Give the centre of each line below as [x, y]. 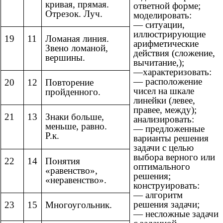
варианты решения [171, 138]
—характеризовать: [172, 72]
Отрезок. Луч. [74, 14]
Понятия [63, 161]
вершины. [65, 58]
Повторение [69, 83]
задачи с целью [164, 148]
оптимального [162, 167]
